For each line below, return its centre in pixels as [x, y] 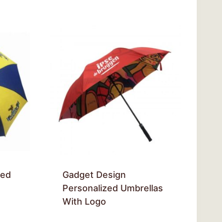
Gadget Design [94, 174]
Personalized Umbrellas [112, 188]
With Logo [84, 201]
